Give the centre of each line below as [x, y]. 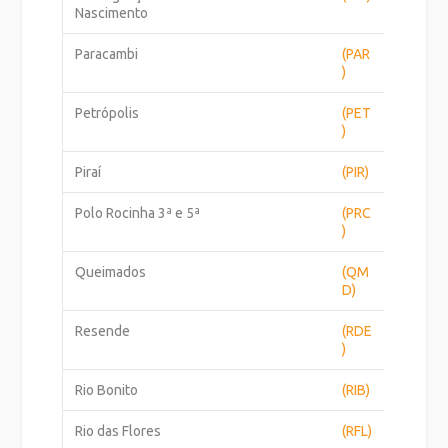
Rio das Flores [118, 430]
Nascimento [112, 12]
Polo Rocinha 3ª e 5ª [138, 212]
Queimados [111, 271]
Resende [103, 330]
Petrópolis [107, 112]
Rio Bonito [107, 389]
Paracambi [107, 53]
